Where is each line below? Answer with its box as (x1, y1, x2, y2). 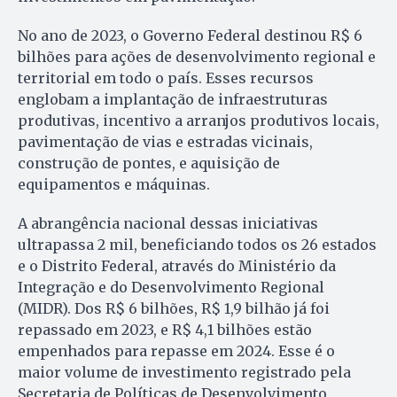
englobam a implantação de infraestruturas (18, 90, 328, 109)
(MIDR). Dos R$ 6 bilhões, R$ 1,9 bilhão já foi (18, 300, 330, 318)
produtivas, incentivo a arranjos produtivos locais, (18, 112, 379, 130)
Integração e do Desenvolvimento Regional (18, 278, 324, 297)
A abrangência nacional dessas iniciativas (18, 214, 318, 233)
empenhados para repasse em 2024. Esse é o (18, 342, 335, 361)
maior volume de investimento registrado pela (18, 363, 351, 382)
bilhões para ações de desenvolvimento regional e (18, 48, 376, 66)
